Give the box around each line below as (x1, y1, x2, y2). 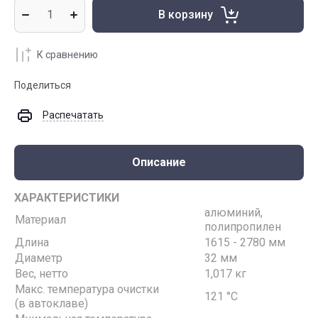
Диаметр (15, 251, 62, 265)
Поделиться (14, 79, 71, 91)
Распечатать (43, 109, 104, 121)
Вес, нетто (15, 267, 68, 280)
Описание (132, 155, 186, 169)
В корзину (158, 8, 213, 21)
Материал (15, 213, 66, 226)
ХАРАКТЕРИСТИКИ (14, 191, 119, 204)
